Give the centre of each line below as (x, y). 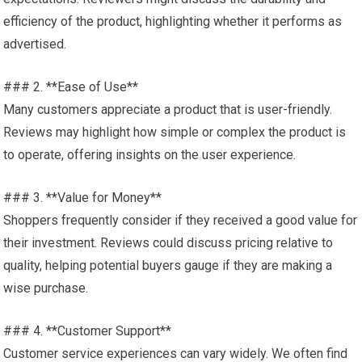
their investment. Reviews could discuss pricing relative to (168, 243)
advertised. (35, 44)
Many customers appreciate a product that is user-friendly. (168, 109)
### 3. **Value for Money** (83, 198)
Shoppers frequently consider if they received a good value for (181, 220)
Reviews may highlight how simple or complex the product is (175, 132)
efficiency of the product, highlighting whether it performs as (173, 21)
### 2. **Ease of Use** (71, 87)
